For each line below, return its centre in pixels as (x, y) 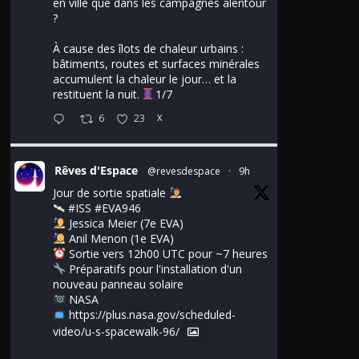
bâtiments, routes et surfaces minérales (156, 63)
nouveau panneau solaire (118, 284)
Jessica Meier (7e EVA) (124, 223)
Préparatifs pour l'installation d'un (153, 268)
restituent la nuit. (98, 94)
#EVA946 (118, 208)
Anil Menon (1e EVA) (119, 238)
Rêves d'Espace (96, 170)
